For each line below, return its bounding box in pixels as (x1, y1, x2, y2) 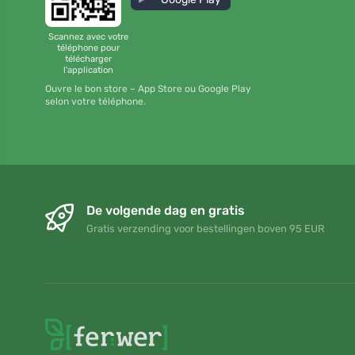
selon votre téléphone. (45, 96, 146, 108)
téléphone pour (56, 42, 120, 53)
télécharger (64, 53, 112, 64)
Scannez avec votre (48, 31, 128, 42)
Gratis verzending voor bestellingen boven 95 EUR (86, 223, 325, 235)
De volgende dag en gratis (86, 203, 245, 219)
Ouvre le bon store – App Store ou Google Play (45, 83, 251, 95)
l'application (63, 64, 113, 75)
